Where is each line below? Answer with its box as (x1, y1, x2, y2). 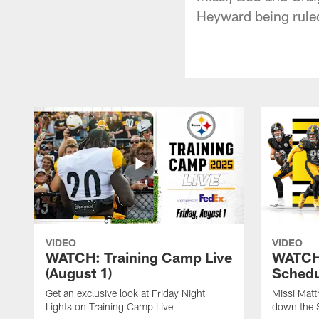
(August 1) (46, 263, 112, 281)
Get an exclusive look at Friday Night (46, 286, 205, 299)
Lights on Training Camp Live (46, 300, 173, 313)
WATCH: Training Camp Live (46, 248, 232, 266)
